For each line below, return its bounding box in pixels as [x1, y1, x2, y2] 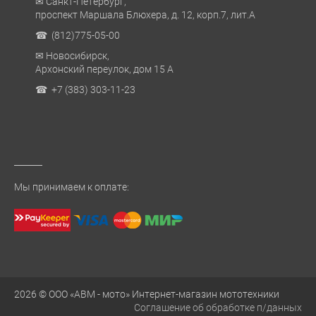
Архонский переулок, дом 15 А [35, 63, 174, 75]
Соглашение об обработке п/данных [134, 302, 302, 314]
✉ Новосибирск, [35, 50, 109, 62]
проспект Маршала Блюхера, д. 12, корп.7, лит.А [35, 9, 255, 21]
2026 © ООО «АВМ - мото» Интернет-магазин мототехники [14, 288, 279, 300]
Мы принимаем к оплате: [14, 181, 129, 193]
